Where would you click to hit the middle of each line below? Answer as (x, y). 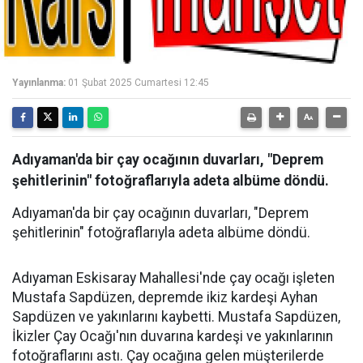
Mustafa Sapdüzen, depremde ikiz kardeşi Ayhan (165, 297)
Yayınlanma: (39, 83)
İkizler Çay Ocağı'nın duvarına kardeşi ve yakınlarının (173, 336)
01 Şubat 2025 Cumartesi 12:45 (139, 83)
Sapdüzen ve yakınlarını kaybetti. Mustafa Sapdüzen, (176, 317)
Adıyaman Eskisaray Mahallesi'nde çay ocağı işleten (173, 278)
